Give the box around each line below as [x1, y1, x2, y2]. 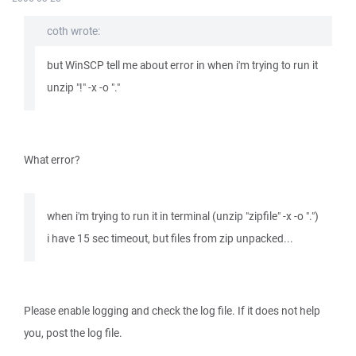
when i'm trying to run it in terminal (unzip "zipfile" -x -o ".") [47, 209, 319, 223]
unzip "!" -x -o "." [47, 80, 120, 95]
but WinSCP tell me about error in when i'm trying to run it [47, 58, 318, 72]
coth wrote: [47, 24, 100, 38]
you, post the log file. [24, 326, 122, 340]
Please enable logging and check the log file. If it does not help [24, 304, 320, 318]
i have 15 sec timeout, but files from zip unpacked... [47, 231, 293, 246]
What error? [24, 153, 79, 167]
